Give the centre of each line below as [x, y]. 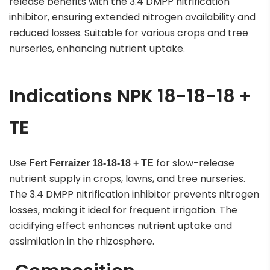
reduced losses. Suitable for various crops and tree [129, 33]
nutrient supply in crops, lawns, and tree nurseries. [127, 178]
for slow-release [194, 163]
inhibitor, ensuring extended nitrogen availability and [132, 17]
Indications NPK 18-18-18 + [130, 96]
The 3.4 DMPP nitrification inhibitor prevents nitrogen [134, 194]
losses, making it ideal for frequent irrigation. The [123, 210]
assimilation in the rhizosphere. [82, 241]
